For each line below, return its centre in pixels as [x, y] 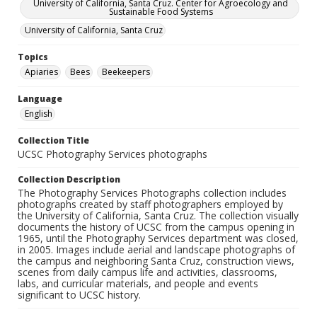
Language [40, 99]
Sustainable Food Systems [161, 12]
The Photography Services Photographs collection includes [152, 193]
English [39, 114]
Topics [33, 57]
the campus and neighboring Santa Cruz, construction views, [156, 261]
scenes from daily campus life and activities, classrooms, [148, 272]
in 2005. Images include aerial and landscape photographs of [156, 250]
